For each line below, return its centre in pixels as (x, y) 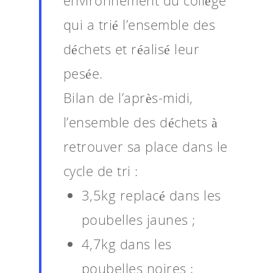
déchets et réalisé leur (131, 48)
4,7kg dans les (126, 243)
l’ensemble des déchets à (140, 122)
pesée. (83, 73)
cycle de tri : (101, 170)
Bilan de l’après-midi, (128, 97)
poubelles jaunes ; (138, 219)
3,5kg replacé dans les (151, 195)
